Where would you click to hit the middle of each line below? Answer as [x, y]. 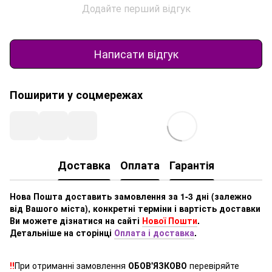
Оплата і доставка [154, 232]
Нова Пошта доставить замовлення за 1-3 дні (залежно [131, 196]
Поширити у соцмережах [76, 94]
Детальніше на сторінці [62, 232]
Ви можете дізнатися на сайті [76, 220]
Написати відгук [136, 54]
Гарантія [192, 165]
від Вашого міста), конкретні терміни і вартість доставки [135, 208]
